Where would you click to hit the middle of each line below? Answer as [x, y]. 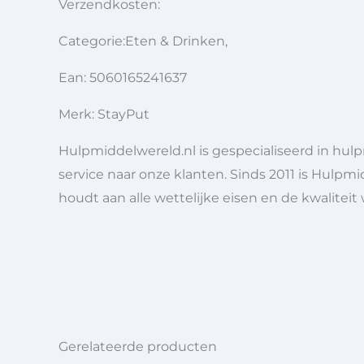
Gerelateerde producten [138, 346]
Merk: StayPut [104, 114]
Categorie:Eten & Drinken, [143, 41]
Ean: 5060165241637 [123, 77]
